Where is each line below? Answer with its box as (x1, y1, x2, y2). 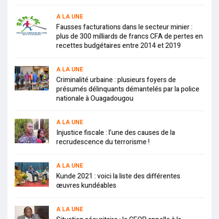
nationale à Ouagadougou (56, 93, 133, 104)
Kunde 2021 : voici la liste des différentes (56, 171, 180, 182)
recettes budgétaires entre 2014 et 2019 (56, 41, 181, 51)
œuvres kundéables (56, 180, 116, 191)
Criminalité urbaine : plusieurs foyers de (56, 75, 176, 86)
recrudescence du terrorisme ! (56, 137, 150, 148)
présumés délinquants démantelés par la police (56, 84, 199, 95)
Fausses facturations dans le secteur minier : (56, 22, 193, 33)
